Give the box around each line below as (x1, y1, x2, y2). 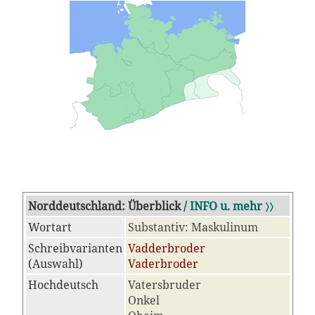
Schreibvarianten (27, 240, 122, 256)
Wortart (27, 219, 72, 235)
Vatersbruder (127, 277, 201, 292)
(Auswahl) (27, 256, 83, 271)
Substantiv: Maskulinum (127, 219, 258, 235)
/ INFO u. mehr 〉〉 (183, 198, 274, 214)
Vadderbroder (127, 240, 205, 256)
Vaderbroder (127, 256, 198, 271)
